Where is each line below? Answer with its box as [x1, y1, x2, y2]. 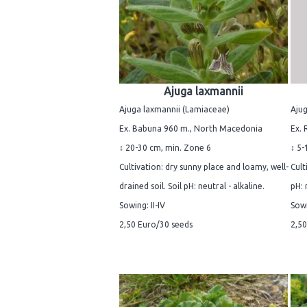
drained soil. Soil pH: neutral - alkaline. [119, 181, 265, 191]
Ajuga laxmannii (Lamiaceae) [119, 104, 230, 114]
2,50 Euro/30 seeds [119, 219, 193, 229]
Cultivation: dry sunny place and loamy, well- [119, 162, 288, 171]
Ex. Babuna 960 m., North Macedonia [119, 123, 262, 133]
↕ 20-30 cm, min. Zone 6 [119, 143, 211, 152]
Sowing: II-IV [119, 200, 165, 210]
